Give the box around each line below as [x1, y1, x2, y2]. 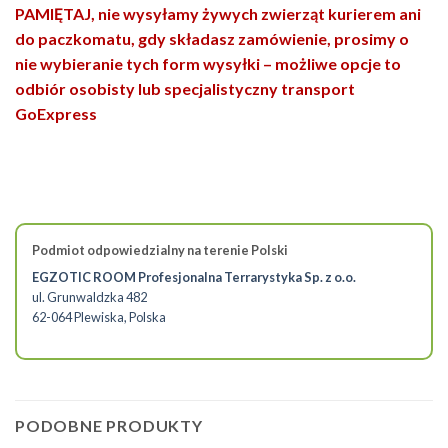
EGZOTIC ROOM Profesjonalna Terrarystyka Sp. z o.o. [32, 268, 356, 285]
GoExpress [15, 103, 97, 123]
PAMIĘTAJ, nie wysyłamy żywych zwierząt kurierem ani [15, 3, 421, 23]
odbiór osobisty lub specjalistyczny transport [15, 78, 355, 98]
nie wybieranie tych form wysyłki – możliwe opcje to [15, 53, 401, 73]
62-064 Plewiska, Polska [32, 308, 166, 325]
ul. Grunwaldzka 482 [32, 288, 147, 305]
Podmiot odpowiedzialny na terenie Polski [32, 242, 288, 259]
